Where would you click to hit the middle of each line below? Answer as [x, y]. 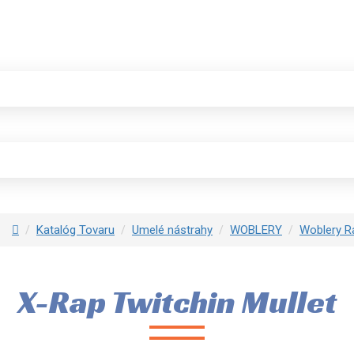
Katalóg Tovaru [75, 230]
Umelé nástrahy [172, 230]
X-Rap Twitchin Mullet [177, 302]
